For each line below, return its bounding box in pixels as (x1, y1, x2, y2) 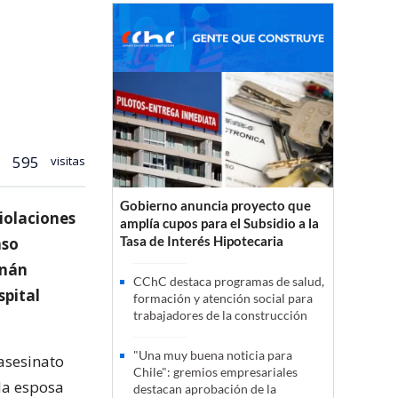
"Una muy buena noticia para (133, 347, 292, 363)
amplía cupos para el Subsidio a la (120, 215, 319, 232)
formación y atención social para (133, 291, 313, 306)
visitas (48, 152, 85, 169)
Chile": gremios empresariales (133, 364, 298, 380)
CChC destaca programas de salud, (133, 274, 324, 290)
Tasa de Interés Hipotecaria (120, 233, 283, 250)
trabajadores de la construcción (133, 307, 307, 323)
